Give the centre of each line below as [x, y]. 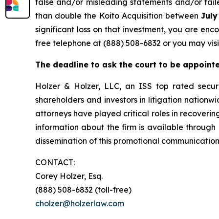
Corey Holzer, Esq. [69, 176]
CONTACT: [55, 162]
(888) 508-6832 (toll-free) [83, 189]
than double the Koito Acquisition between [118, 15]
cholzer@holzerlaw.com [80, 203]
